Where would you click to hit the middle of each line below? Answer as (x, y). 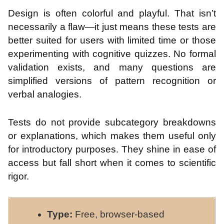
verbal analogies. (45, 94)
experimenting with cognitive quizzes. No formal (112, 54)
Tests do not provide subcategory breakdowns (112, 122)
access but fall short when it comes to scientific (112, 162)
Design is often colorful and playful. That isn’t (112, 13)
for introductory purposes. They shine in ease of (112, 149)
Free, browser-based (118, 214)
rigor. (18, 176)
